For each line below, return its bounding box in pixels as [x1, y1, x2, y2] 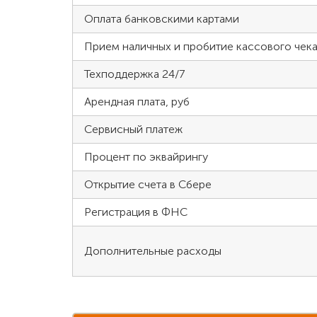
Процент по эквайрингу [84, 150, 208, 164]
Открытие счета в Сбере [84, 178, 212, 192]
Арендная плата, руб [84, 95, 190, 109]
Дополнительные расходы [84, 244, 221, 258]
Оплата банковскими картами [84, 12, 239, 26]
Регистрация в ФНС [84, 205, 188, 219]
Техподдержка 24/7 [84, 67, 185, 81]
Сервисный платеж [84, 122, 183, 137]
